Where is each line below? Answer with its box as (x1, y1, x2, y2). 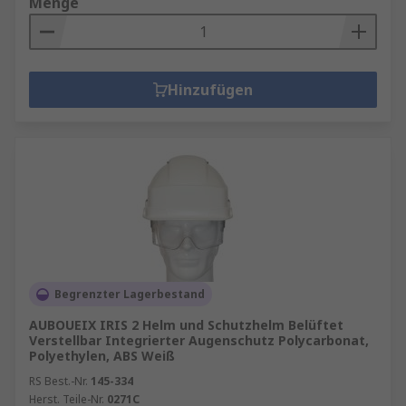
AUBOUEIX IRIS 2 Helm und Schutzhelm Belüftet (29, 316, 343, 333)
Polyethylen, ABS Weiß (29, 347, 175, 364)
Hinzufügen (168, 80, 253, 100)
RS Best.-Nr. (29, 373, 88, 389)
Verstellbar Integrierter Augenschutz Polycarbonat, (29, 332, 369, 349)
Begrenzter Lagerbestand (54, 286, 205, 302)
